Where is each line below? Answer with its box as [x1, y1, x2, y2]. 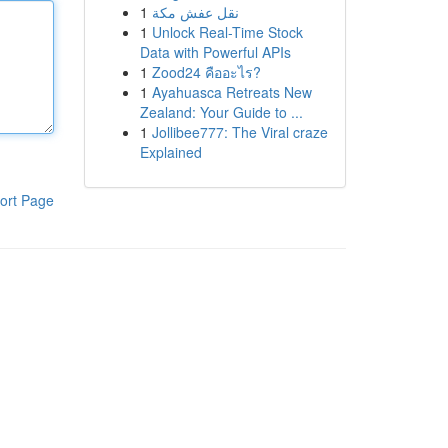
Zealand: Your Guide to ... [139, 102, 303, 122]
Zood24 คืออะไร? [151, 62, 261, 82]
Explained [139, 142, 202, 162]
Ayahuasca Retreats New [151, 82, 312, 102]
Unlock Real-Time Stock [151, 22, 303, 42]
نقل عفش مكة [151, 2, 239, 22]
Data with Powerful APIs [139, 42, 291, 62]
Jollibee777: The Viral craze [151, 122, 328, 142]
